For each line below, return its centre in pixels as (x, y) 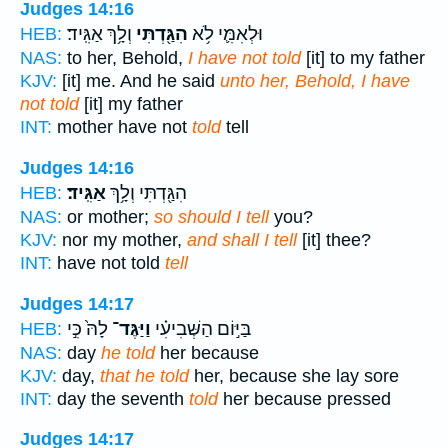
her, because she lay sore (294, 375)
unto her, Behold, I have (315, 81)
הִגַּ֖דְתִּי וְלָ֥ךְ (146, 192)
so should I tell (211, 216)
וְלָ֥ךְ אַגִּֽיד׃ (99, 34)
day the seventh (120, 398)
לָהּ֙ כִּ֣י (87, 328)
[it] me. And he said (138, 81)
